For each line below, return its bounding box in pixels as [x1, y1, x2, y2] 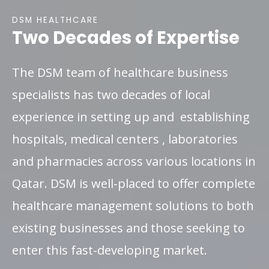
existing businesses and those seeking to [12, 219, 245, 236]
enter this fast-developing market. [12, 241, 210, 258]
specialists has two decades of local [12, 86, 210, 103]
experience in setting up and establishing [12, 108, 250, 125]
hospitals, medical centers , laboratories [12, 130, 238, 147]
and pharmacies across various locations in [12, 153, 256, 169]
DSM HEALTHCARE [12, 14, 98, 26]
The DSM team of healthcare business [12, 64, 228, 80]
